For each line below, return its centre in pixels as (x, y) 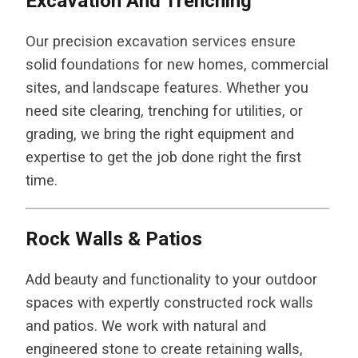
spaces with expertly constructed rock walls (169, 302)
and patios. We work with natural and (146, 326)
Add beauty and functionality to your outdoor (171, 279)
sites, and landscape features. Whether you (167, 88)
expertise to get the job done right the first (163, 158)
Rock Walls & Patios (114, 239)
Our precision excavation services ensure (161, 42)
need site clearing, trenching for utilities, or (164, 111)
